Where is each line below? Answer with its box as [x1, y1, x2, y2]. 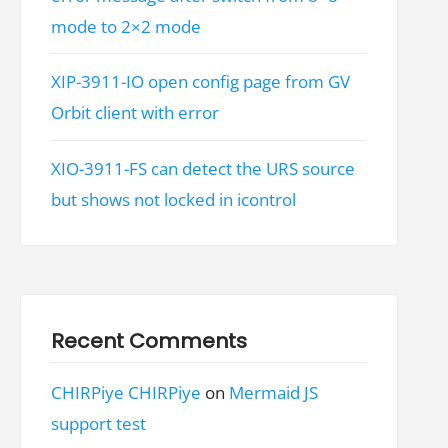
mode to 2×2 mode [51, 14, 202, 38]
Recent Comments [51, 326, 248, 355]
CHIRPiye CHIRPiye [51, 381, 202, 405]
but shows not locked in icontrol [51, 188, 297, 212]
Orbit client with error [51, 101, 220, 125]
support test [51, 412, 147, 436]
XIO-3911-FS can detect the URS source [51, 157, 356, 181]
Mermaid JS [229, 381, 319, 405]
